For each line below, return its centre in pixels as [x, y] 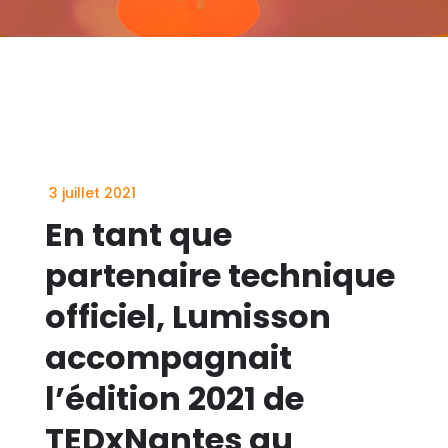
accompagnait [168, 357]
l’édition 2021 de [174, 398]
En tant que [138, 234]
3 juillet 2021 [90, 193]
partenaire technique [219, 275]
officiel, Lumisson [187, 316]
